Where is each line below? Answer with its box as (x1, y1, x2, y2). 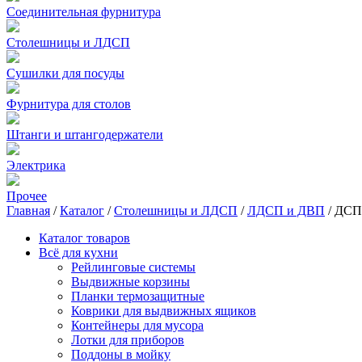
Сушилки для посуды (6, 66, 124, 80)
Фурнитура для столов (6, 97, 131, 111)
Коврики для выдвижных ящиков (71, 304, 256, 318)
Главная (6, 204, 50, 217)
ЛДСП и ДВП (247, 204, 325, 217)
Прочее (6, 189, 47, 203)
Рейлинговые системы (71, 260, 196, 274)
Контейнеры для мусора (71, 318, 204, 332)
